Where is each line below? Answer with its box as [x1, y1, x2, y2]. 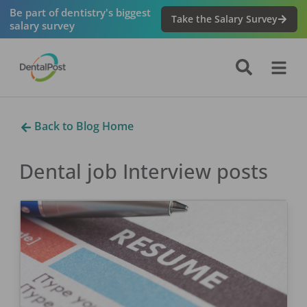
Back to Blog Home [31, 118, 134, 134]
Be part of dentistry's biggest [9, 5, 151, 19]
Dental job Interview [19, 158, 211, 185]
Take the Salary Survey [171, 12, 278, 26]
